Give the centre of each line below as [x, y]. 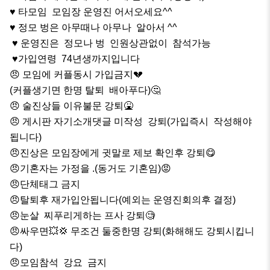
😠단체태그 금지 [45, 184]
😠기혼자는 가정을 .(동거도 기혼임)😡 [90, 168]
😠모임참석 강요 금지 [58, 262]
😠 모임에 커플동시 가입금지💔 [76, 74]
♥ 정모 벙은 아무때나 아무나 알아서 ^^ [95, 27]
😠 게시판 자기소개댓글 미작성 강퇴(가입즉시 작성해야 [131, 121]
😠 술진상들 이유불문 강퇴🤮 [71, 105]
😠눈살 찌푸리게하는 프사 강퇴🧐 [82, 215]
